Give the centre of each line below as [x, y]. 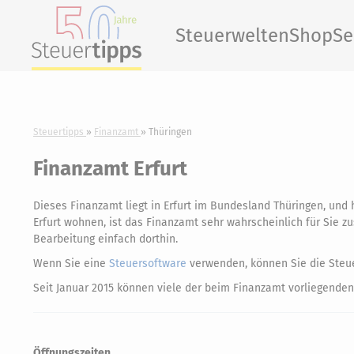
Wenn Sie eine [71, 264]
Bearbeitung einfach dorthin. [105, 239]
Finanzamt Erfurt [110, 169]
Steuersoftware [148, 264]
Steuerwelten [232, 36]
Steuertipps [58, 132]
